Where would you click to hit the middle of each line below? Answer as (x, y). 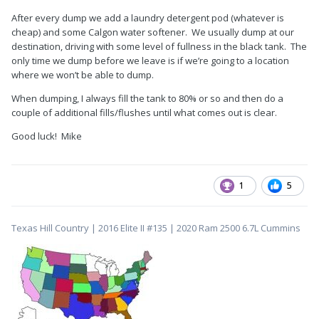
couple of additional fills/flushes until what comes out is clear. (144, 113)
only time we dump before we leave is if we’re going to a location (150, 61)
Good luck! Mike (47, 136)
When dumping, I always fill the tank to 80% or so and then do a (147, 99)
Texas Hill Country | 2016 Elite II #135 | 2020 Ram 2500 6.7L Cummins (156, 228)
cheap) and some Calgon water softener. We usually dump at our (153, 32)
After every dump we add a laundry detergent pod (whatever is (148, 18)
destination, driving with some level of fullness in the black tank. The (159, 47)
